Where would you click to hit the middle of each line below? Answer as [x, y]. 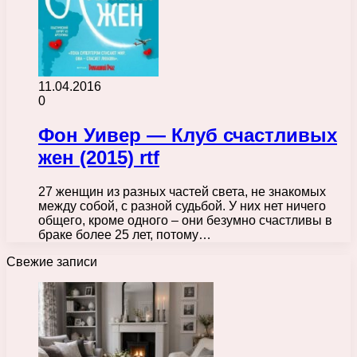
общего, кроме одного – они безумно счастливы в [185, 220]
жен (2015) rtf [99, 157]
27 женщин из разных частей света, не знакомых [182, 191]
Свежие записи [52, 261]
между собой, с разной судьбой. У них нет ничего [182, 206]
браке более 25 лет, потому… [125, 234]
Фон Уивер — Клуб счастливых [188, 135]
